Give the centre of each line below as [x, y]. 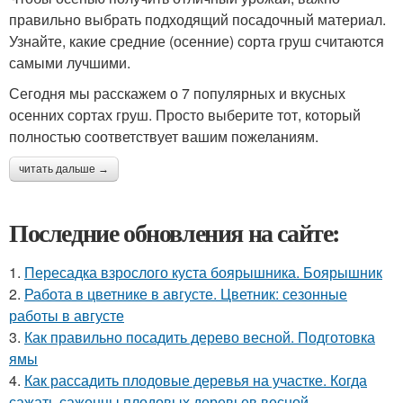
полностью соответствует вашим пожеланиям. [164, 136]
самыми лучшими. [70, 62]
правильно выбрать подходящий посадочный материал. [197, 19]
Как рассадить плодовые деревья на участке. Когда [196, 380]
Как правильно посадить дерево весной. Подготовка [200, 336]
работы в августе [67, 315]
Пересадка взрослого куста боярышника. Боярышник [203, 272]
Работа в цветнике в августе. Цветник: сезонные [186, 293]
